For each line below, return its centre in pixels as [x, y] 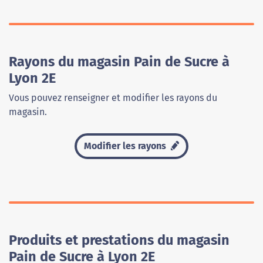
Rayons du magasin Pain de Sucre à [119, 62]
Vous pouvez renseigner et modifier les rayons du [113, 98]
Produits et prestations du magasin [119, 240]
